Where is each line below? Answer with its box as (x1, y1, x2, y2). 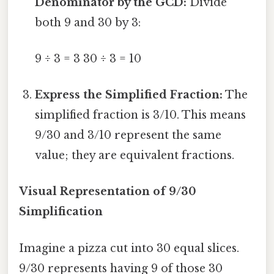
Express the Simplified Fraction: (35, 88, 223, 102)
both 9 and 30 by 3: (35, 15, 141, 29)
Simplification (19, 205, 103, 219)
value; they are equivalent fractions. (35, 149, 235, 163)
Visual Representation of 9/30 (19, 185, 196, 199)
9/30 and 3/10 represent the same (35, 128, 222, 143)
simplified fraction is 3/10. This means (35, 108, 246, 122)
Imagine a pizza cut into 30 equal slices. (19, 241, 239, 255)
